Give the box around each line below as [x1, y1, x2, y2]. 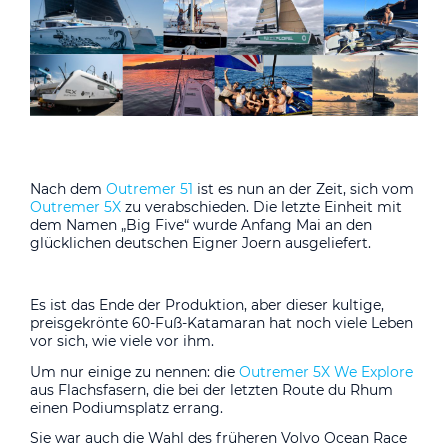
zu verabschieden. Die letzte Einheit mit [121, 198, 402, 217]
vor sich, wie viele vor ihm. [30, 331, 214, 350]
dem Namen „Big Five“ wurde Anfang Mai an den [30, 216, 372, 235]
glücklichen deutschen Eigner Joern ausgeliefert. [30, 234, 371, 253]
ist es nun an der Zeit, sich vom [193, 180, 414, 199]
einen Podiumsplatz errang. [30, 398, 223, 417]
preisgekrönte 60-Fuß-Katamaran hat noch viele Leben [30, 313, 413, 332]
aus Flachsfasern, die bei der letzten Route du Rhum [30, 380, 393, 399]
